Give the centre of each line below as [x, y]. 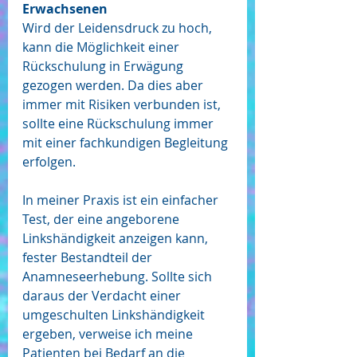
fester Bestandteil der [89, 258]
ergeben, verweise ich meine [109, 334]
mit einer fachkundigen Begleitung [127, 143]
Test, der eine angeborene [102, 220]
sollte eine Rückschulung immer [120, 124]
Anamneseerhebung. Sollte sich [119, 277]
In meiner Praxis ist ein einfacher [122, 200]
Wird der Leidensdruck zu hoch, [119, 28]
